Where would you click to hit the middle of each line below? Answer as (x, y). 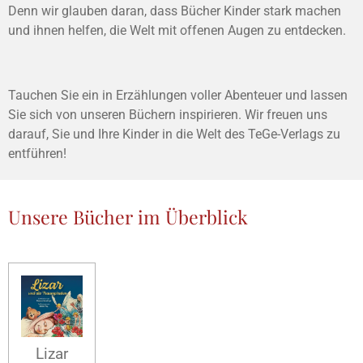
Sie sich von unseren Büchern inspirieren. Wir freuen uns (168, 115)
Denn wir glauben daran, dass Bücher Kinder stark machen (175, 11)
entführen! (37, 154)
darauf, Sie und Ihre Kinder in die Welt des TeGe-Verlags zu (174, 134)
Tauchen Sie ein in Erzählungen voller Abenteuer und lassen (178, 95)
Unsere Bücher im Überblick (128, 217)
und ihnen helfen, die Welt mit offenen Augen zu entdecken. (177, 30)
